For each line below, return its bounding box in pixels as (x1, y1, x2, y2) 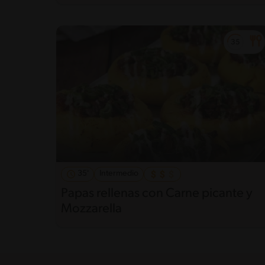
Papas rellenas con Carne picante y (61, 186, 253, 201)
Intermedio (99, 169, 138, 178)
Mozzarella (61, 202, 122, 216)
